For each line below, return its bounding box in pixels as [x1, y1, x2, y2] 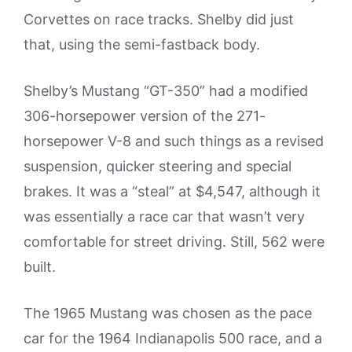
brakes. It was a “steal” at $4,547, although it [24, 183, 321, 200]
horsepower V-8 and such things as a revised [24, 133, 324, 149]
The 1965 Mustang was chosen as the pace [24, 305, 312, 321]
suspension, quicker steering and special [24, 158, 291, 174]
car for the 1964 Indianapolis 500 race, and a [24, 330, 322, 346]
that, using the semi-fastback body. [24, 36, 260, 53]
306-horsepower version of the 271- [24, 108, 266, 124]
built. [24, 258, 56, 275]
